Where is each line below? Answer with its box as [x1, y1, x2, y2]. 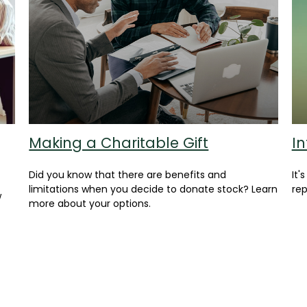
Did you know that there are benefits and [29, 168, 227, 182]
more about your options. [29, 197, 151, 211]
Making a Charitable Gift [29, 133, 209, 153]
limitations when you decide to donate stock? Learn [29, 182, 278, 197]
